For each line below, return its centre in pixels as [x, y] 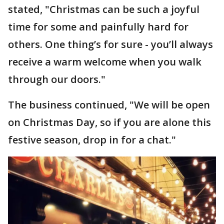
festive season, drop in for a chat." [92, 140]
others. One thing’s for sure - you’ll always [110, 44]
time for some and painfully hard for [98, 27]
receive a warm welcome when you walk [105, 62]
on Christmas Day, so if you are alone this [109, 122]
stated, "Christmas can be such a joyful [104, 9]
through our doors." [57, 79]
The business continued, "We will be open [109, 105]
